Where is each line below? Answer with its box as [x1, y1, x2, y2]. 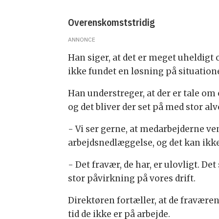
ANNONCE [68, 36, 96, 44]
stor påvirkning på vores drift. [68, 173, 196, 184]
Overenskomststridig [68, 15, 157, 29]
